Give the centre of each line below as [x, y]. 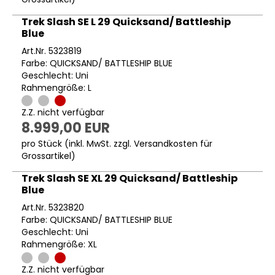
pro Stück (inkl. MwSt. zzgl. [78, 144]
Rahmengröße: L [56, 88]
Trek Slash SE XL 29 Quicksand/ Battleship [130, 179]
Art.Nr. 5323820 [53, 208]
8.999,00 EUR [66, 128]
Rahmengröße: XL [59, 245]
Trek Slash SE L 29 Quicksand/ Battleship [126, 22]
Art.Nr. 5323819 [52, 51]
